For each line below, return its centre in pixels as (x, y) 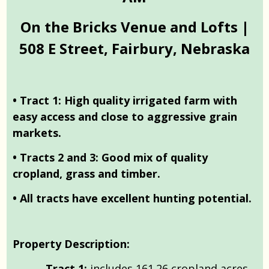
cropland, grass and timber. (86, 173)
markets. (37, 132)
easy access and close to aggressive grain (125, 116)
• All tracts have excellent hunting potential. (132, 198)
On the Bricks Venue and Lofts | (134, 26)
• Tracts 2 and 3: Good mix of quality (110, 157)
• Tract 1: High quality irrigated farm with (125, 100)
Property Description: (71, 243)
